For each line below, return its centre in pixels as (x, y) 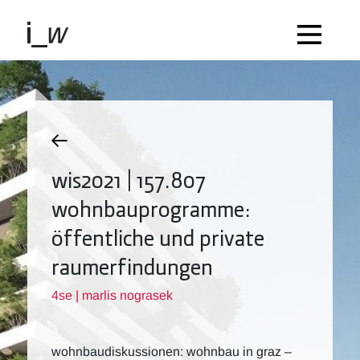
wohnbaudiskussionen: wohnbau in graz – (172, 352)
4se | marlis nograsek (112, 295)
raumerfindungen (132, 266)
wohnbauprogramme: (151, 208)
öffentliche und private (158, 237)
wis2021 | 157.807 (129, 179)
